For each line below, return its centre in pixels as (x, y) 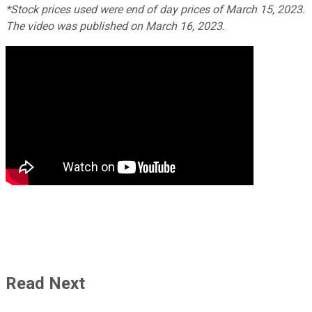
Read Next (45, 283)
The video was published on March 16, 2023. (115, 26)
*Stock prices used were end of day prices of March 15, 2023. (155, 9)
